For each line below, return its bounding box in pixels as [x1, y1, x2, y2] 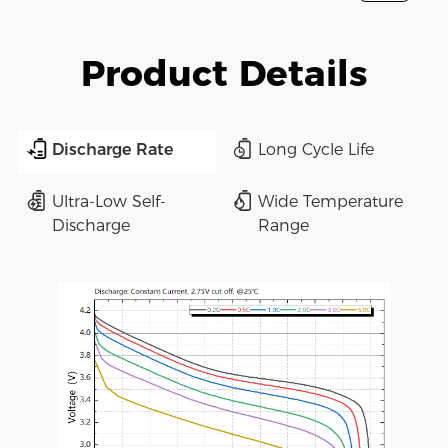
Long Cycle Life [257, 140, 374, 160]
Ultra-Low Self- [51, 192, 166, 212]
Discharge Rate [51, 140, 173, 160]
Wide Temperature [257, 192, 403, 212]
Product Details [80, 50, 368, 95]
